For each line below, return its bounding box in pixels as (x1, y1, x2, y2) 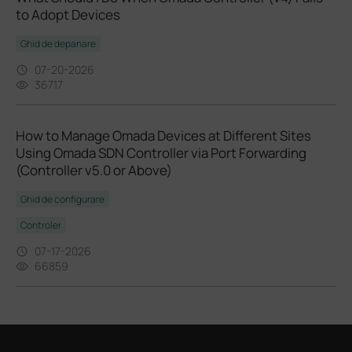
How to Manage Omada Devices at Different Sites (16, 126, 311, 145)
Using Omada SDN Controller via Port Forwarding (16, 144, 306, 163)
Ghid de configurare (20, 192, 104, 207)
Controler (20, 218, 61, 233)
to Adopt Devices (16, 5, 120, 24)
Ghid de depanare (20, 37, 96, 51)
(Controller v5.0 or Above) (16, 161, 172, 180)
